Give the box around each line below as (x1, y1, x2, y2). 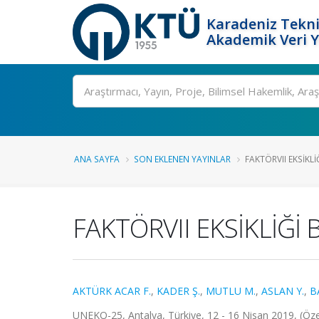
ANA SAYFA (74, 153, 120, 164)
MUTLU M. (206, 284, 256, 298)
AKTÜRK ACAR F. (73, 284, 151, 298)
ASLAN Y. (261, 284, 304, 298)
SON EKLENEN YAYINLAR (134, 153, 231, 164)
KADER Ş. (157, 284, 200, 298)
